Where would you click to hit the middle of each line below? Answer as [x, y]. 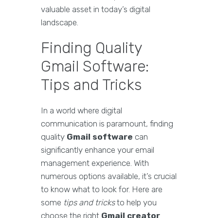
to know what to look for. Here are [102, 189]
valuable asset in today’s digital [96, 9]
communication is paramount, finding [107, 124]
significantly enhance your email [98, 150]
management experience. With [95, 163]
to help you [136, 202]
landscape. [60, 22]
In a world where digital [82, 110]
